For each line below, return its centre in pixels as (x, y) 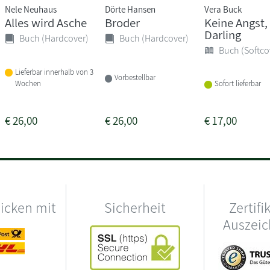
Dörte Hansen (130, 9)
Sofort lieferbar (237, 84)
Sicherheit (135, 207)
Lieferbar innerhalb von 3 (55, 72)
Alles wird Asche (46, 22)
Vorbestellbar (135, 78)
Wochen (28, 83)
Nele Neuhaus (31, 9)
